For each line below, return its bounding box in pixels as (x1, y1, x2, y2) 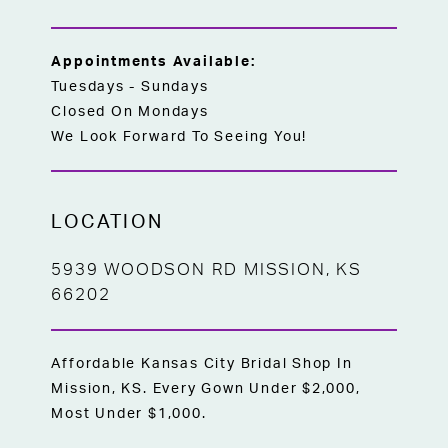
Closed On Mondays (51, 103, 209, 119)
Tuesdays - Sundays (51, 78, 209, 94)
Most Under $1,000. (51, 406, 207, 422)
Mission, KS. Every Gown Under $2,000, (51, 381, 361, 397)
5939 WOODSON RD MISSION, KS (51, 262, 362, 279)
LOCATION (51, 212, 164, 232)
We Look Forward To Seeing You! (51, 128, 308, 144)
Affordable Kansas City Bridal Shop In (51, 356, 353, 372)
